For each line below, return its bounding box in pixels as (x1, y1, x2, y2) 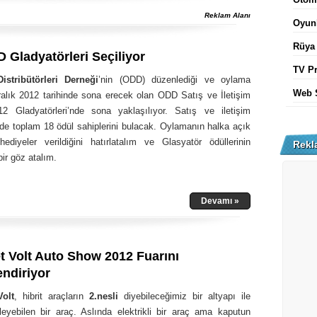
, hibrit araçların (14, 291, 83, 301)
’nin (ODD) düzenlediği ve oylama (98, 74, 250, 85)
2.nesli (83, 291, 118, 301)
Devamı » (201, 196, 239, 206)
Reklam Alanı (204, 11, 250, 19)
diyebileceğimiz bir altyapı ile (118, 291, 250, 301)
